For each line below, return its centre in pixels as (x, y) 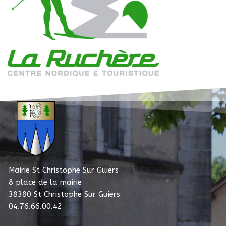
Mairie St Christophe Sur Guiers (64, 170)
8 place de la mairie (45, 182)
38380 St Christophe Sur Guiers (64, 194)
